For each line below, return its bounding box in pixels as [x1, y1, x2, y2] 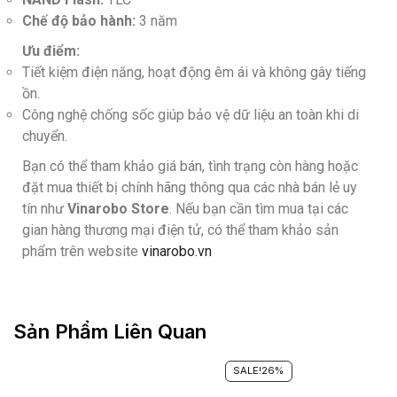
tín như [22, 199, 67, 217]
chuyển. [22, 127, 67, 144]
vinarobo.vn [142, 242, 212, 260]
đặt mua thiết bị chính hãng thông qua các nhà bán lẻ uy [22, 178, 357, 196]
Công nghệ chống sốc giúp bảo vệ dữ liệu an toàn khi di [22, 105, 359, 123]
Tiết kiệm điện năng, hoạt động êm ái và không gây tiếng [22, 63, 366, 81]
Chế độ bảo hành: [22, 12, 136, 29]
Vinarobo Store [67, 199, 169, 217]
